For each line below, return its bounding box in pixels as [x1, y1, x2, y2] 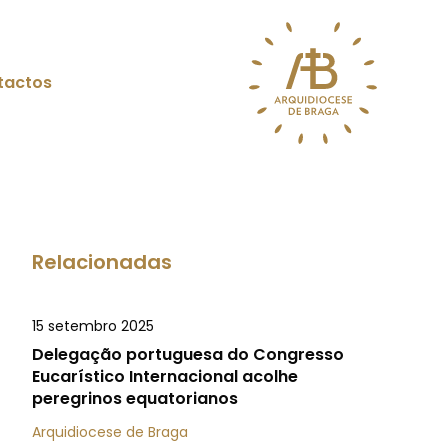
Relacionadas [32, 248, 172, 276]
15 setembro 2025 [32, 316, 154, 336]
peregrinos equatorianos [32, 387, 238, 410]
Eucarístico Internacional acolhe [32, 365, 298, 388]
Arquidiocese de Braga [32, 422, 188, 442]
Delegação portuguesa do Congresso [32, 343, 344, 366]
